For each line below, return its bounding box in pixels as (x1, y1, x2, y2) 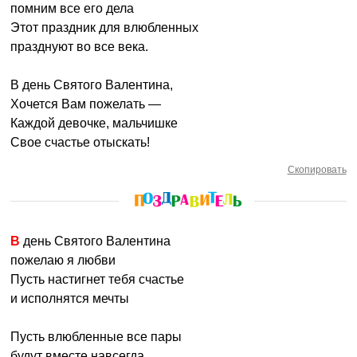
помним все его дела (10, 2, 135, 15)
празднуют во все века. (10, 40, 149, 53)
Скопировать (287, 164, 347, 175)
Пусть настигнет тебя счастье (10, 273, 185, 286)
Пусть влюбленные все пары (10, 330, 182, 343)
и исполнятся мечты (10, 292, 130, 305)
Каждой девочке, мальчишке (10, 116, 178, 130)
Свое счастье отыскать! (10, 135, 151, 149)
